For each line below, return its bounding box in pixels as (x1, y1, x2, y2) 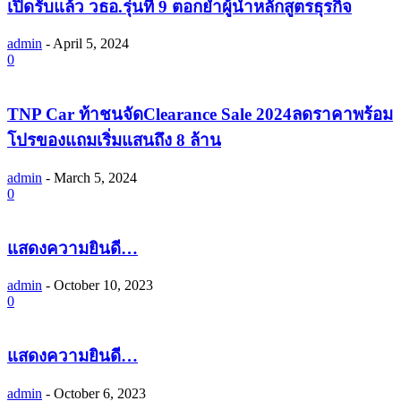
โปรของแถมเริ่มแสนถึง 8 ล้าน (7, 131, 221, 150)
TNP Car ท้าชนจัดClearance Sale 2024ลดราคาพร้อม (7, 105, 393, 124)
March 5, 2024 (54, 169, 137, 185)
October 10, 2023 (54, 277, 153, 294)
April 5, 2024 (53, 36, 129, 52)
